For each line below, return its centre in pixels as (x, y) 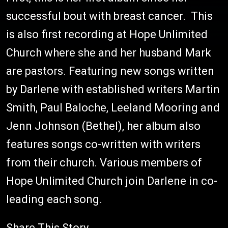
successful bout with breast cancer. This (109, 16)
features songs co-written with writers (103, 144)
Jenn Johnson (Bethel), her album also (103, 126)
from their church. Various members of (104, 163)
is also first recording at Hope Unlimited (107, 34)
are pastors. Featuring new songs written (110, 71)
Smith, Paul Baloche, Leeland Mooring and (113, 108)
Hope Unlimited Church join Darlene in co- (112, 181)
